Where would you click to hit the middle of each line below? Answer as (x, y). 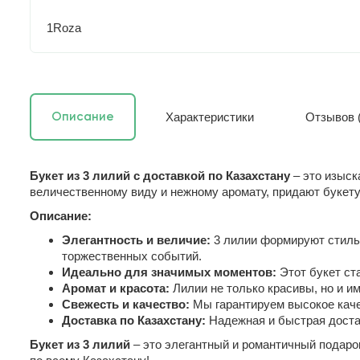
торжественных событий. (132, 256)
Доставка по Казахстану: (134, 320)
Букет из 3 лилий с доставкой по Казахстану (160, 175)
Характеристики (210, 117)
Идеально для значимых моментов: (169, 272)
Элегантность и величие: (136, 239)
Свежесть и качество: (126, 304)
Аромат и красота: (116, 288)
